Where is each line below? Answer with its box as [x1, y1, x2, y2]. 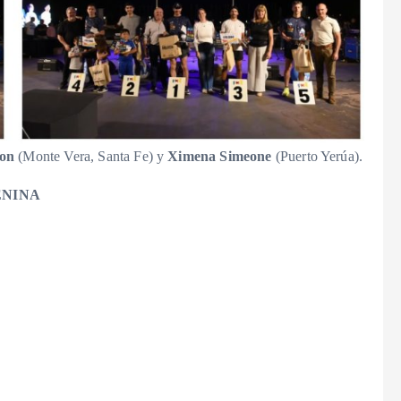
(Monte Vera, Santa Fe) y [14, 149, 168, 165]
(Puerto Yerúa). [271, 149, 363, 165]
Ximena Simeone [167, 149, 272, 165]
